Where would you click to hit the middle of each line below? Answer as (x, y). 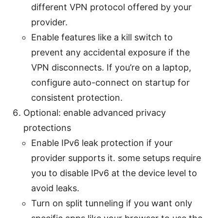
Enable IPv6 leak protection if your (102, 143)
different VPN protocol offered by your (111, 7)
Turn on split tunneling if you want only (112, 203)
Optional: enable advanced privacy (95, 113)
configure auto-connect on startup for (110, 83)
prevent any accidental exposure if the (110, 53)
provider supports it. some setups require (116, 158)
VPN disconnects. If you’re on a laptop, (111, 68)
